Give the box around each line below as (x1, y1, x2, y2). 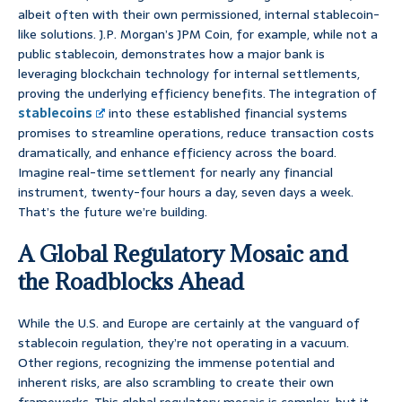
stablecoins (18, 103, 92, 124)
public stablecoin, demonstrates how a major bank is (18, 44, 325, 65)
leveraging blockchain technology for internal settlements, (18, 64, 360, 84)
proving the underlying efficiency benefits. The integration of (18, 83, 377, 104)
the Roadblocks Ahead (18, 267, 244, 297)
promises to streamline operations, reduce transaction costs (18, 123, 374, 144)
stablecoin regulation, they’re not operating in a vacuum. (18, 333, 349, 354)
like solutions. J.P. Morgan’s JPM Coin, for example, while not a (18, 24, 378, 45)
